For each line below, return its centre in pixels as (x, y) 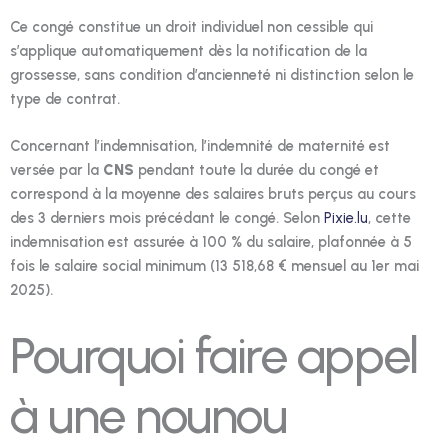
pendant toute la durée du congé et (256, 170)
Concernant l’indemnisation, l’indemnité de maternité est (200, 146)
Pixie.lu (346, 218)
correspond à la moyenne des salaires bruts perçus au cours (213, 194)
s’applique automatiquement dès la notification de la (188, 51)
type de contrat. (65, 99)
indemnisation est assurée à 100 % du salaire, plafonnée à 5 (211, 242)
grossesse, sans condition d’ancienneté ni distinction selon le (212, 75)
